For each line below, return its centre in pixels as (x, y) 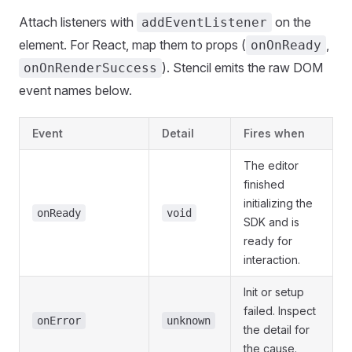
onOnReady (286, 45)
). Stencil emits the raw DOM (242, 68)
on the (291, 22)
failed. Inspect (280, 311)
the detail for (277, 330)
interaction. (272, 260)
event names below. (75, 90)
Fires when (274, 133)
